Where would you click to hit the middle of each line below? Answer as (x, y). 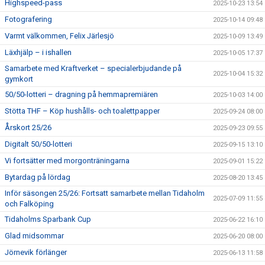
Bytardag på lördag (38, 177)
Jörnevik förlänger (36, 252)
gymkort (19, 79)
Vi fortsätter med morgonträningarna (67, 161)
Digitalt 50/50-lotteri (38, 144)
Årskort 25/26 (28, 127)
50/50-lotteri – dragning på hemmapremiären (81, 94)
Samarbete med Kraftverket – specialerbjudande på (93, 68)
